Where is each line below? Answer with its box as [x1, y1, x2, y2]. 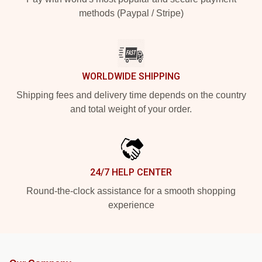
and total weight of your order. [70, 104, 192, 114]
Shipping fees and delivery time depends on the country [16, 90, 246, 100]
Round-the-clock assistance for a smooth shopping [26, 186, 236, 196]
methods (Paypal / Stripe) [78, 8, 184, 18]
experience [108, 200, 154, 210]
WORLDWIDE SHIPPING [82, 71, 180, 82]
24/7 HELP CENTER [90, 167, 172, 178]
